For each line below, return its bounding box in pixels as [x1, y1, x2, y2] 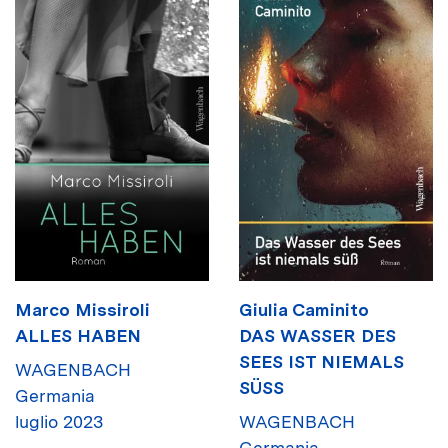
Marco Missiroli [15, 298, 150, 320]
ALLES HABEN [15, 324, 141, 346]
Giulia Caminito [239, 298, 369, 320]
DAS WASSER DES [239, 324, 396, 346]
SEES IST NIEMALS [239, 350, 404, 372]
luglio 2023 [15, 410, 103, 432]
